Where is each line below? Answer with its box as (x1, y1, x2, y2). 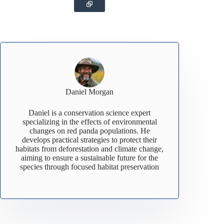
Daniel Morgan (65, 87, 114, 96)
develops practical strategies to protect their (22, 135, 157, 144)
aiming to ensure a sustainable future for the (21, 153, 158, 162)
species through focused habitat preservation (20, 162, 159, 171)
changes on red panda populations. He (29, 126, 150, 135)
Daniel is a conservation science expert (28, 108, 151, 117)
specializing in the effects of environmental (22, 117, 157, 126)
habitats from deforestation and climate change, (15, 144, 164, 153)
